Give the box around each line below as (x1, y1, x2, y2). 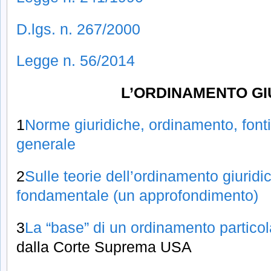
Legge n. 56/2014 (16, 52, 135, 70)
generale (16, 135, 76, 153)
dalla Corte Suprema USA (16, 238, 192, 255)
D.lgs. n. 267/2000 (16, 20, 140, 38)
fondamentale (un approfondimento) (16, 187, 258, 204)
